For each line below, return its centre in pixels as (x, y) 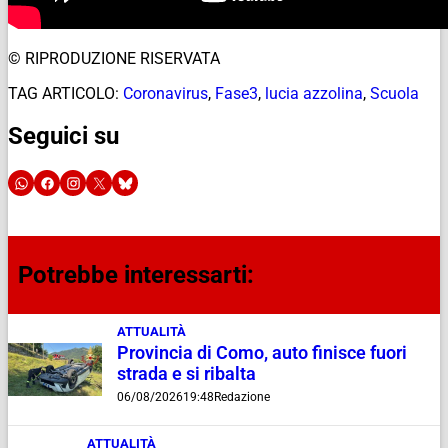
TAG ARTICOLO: (63, 93)
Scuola (394, 93)
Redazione (241, 397)
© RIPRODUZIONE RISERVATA (114, 58)
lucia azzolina (314, 93)
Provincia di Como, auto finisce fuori (261, 353)
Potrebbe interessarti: (136, 275)
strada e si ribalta (186, 374)
